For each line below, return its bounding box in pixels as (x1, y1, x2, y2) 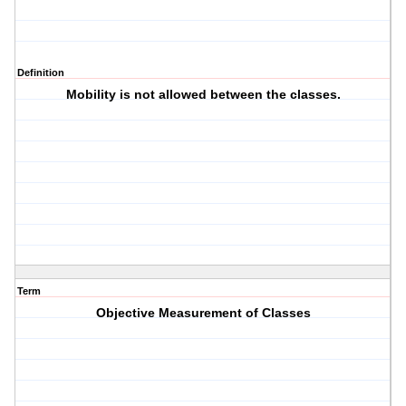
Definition (17, 67, 64, 79)
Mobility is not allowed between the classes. (65, 87, 341, 102)
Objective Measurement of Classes (95, 305, 311, 321)
